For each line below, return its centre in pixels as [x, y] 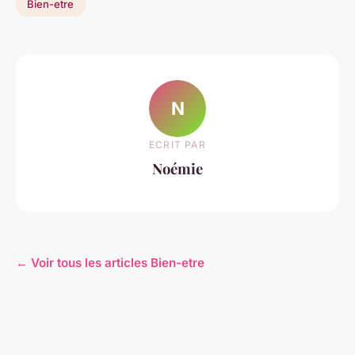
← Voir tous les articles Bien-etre [110, 262]
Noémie [177, 169]
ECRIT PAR [177, 145]
